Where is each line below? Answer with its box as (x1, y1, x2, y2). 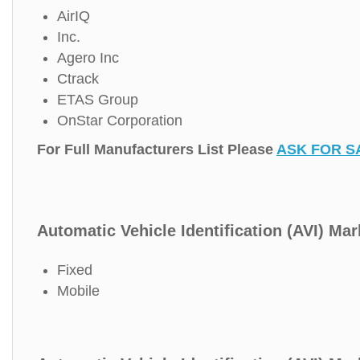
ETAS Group (57, 92, 138, 108)
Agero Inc (57, 50, 119, 66)
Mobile (57, 283, 100, 299)
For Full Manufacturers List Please (37, 141, 276, 157)
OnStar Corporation (57, 112, 182, 129)
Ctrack (57, 71, 99, 87)
